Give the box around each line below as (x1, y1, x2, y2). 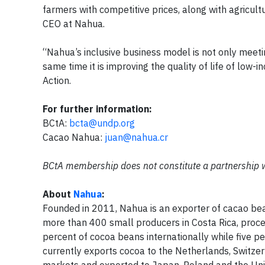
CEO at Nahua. (43, 18, 105, 30)
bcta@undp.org (69, 117, 135, 129)
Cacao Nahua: (43, 131, 105, 143)
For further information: (43, 103, 154, 115)
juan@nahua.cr (105, 131, 168, 143)
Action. (43, 75, 71, 86)
